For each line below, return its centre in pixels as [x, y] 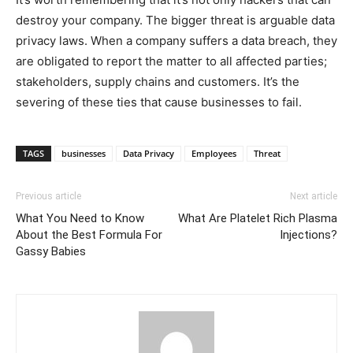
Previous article [48, 197]
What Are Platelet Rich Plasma [258, 219]
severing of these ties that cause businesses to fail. [159, 102]
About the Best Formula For [89, 235]
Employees [214, 154]
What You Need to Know [80, 219]
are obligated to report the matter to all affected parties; [171, 61]
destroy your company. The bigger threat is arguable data [175, 20]
